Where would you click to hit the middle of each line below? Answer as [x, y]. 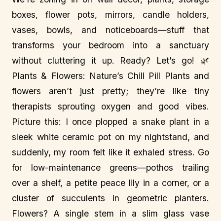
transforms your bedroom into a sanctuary [110, 45]
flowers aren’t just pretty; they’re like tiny [110, 91]
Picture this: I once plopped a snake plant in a [110, 122]
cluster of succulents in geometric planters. [110, 198]
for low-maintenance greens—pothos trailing [110, 167]
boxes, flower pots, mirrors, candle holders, [110, 15]
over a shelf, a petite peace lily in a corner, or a [110, 183]
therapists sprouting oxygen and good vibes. [110, 106]
